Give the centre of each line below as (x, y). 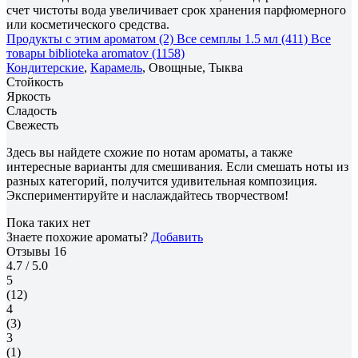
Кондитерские (45, 67)
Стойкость (35, 82)
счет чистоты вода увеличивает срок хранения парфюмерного (176, 10)
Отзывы (30, 251)
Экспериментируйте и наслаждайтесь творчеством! (147, 195)
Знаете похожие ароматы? (79, 237)
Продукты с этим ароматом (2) (90, 38)
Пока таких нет (48, 222)
